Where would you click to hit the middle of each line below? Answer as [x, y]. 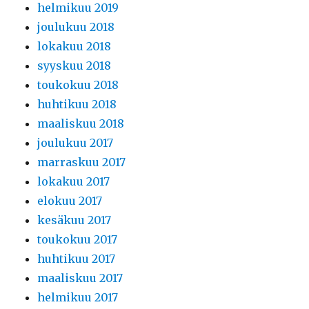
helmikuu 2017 [78, 298]
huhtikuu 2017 [77, 259]
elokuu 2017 [70, 201]
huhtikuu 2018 [77, 104]
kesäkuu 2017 [74, 220]
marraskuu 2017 [82, 162]
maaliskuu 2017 [80, 278]
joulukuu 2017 [76, 143]
